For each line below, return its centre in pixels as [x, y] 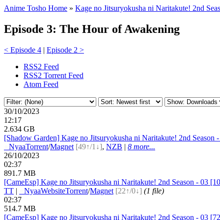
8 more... [141, 146]
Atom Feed [41, 84]
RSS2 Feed [41, 66]
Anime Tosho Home [36, 8]
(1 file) [154, 191]
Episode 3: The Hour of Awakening [92, 29]
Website [53, 191]
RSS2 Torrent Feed [54, 75]
